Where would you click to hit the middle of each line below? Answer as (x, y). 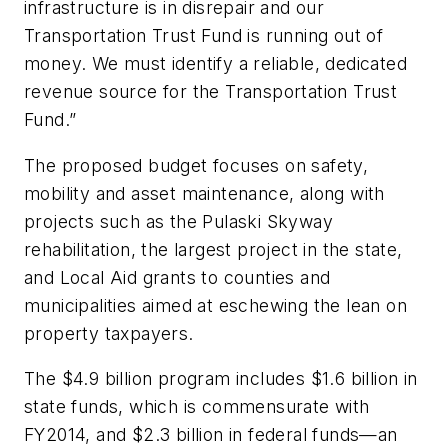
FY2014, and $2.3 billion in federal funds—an (211, 435)
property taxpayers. (109, 333)
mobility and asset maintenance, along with (204, 193)
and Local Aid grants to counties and (177, 277)
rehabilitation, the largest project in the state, (213, 249)
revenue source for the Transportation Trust (211, 91)
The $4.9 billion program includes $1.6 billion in (221, 379)
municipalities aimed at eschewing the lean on (215, 305)
